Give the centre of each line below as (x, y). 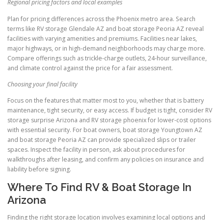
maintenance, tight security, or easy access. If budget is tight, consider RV (110, 110)
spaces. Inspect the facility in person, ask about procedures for (96, 149)
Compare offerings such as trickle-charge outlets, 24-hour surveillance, (107, 58)
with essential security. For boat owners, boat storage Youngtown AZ (105, 130)
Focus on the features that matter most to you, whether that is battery (106, 100)
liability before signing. (39, 169)
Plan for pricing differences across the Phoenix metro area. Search (101, 19)
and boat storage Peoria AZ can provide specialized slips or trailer (102, 139)
